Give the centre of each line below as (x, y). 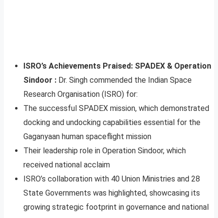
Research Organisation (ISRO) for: (81, 94)
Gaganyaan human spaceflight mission (87, 136)
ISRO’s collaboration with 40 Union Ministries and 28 (112, 179)
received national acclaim (67, 164)
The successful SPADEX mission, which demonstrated (116, 108)
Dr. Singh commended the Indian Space (125, 80)
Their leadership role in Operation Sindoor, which (105, 150)
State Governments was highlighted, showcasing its (112, 193)
